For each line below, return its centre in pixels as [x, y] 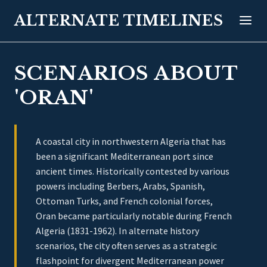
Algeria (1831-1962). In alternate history [117, 231]
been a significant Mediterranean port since [125, 156]
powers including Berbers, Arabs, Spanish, [120, 186]
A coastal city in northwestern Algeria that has [131, 141]
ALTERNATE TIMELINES [119, 21]
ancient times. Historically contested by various [133, 171]
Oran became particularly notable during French [134, 216]
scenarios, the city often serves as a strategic [126, 246]
